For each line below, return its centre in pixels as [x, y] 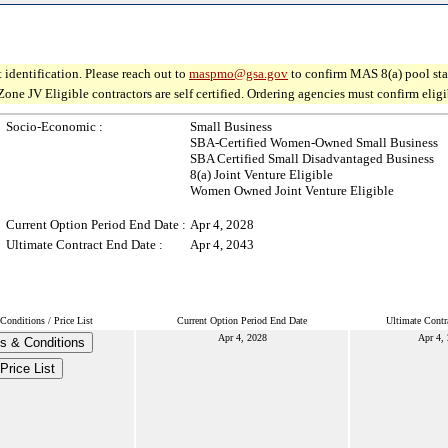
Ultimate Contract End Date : [84, 244]
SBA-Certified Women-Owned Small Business [314, 142]
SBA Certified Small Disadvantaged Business [312, 158]
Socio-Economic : [54, 126]
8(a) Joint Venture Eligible [261, 174]
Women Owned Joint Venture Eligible [292, 190]
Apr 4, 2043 [222, 244]
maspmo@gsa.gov [238, 73]
